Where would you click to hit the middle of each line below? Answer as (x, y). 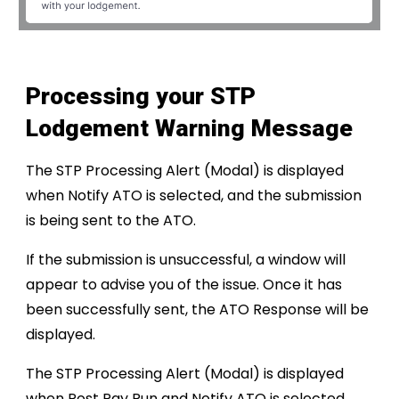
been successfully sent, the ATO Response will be (198, 309)
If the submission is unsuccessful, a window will (186, 259)
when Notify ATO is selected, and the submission (194, 195)
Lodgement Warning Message (190, 128)
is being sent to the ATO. (111, 220)
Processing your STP (141, 96)
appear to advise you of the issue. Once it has (184, 284)
